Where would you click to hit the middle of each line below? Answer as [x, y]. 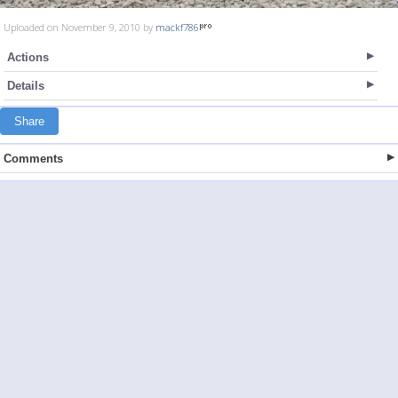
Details [26, 86]
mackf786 [177, 27]
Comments [33, 159]
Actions [28, 57]
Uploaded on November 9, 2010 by [80, 27]
